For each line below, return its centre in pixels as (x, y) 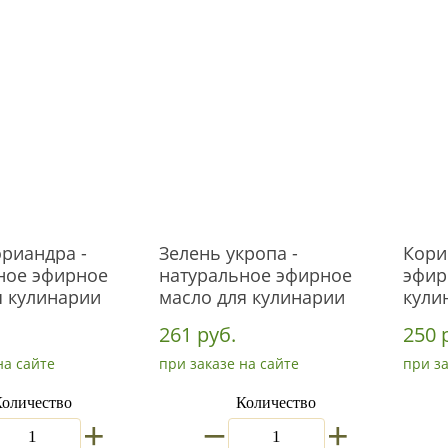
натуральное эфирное (255, 275)
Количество (276, 403)
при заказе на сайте (229, 363)
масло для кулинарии (252, 297)
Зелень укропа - (228, 253)
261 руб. (197, 334)
